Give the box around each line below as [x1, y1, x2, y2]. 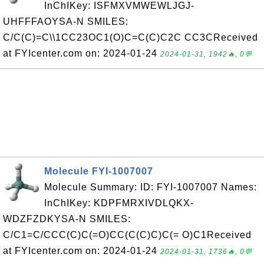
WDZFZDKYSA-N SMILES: [3, 214, 131, 224]
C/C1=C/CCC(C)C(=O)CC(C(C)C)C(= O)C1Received [3, 230, 252, 240]
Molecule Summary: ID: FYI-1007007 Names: [44, 182, 257, 192]
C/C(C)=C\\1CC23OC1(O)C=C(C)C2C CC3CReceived [3, 32, 258, 42]
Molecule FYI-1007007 [44, 166, 153, 176]
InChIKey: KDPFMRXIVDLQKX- [44, 198, 194, 208]
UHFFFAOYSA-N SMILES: [3, 16, 128, 27]
